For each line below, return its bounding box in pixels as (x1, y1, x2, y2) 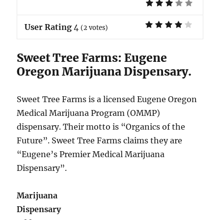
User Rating (25, 22, 72, 32)
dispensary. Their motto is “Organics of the (17, 122, 186, 132)
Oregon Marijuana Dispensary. (17, 64, 192, 79)
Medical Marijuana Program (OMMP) (17, 108, 161, 118)
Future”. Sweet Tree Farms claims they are (17, 136, 183, 146)
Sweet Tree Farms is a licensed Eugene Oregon (17, 94, 197, 105)
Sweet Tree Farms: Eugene (17, 51, 167, 65)
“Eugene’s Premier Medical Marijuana (17, 149, 165, 160)
